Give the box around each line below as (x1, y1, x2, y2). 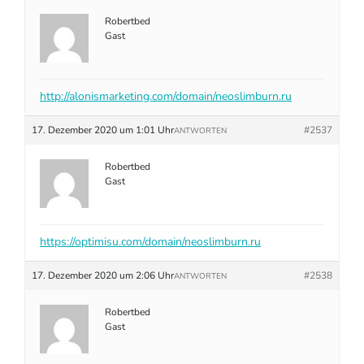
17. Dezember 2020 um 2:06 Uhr (32, 269, 174, 282)
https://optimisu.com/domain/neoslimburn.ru (40, 234, 261, 249)
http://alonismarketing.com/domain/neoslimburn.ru (40, 89, 292, 104)
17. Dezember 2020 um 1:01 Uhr (32, 123, 174, 136)
